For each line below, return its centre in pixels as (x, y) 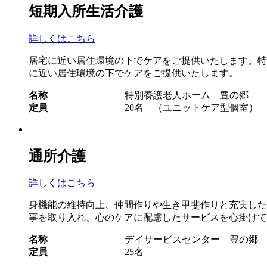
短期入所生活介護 (86, 11)
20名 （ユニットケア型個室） (191, 107)
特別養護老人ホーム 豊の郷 (187, 95)
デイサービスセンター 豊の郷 (191, 240)
